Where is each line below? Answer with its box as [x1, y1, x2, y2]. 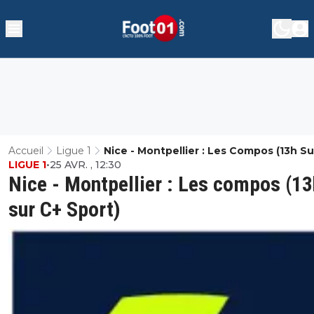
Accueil [8, 144, 43, 157]
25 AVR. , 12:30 [50, 158, 121, 171]
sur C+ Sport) [8, 196, 121, 221]
